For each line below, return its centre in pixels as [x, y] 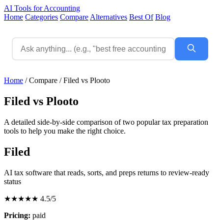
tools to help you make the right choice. [65, 131]
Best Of [141, 17]
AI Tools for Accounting [42, 8]
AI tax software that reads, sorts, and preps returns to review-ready [107, 172]
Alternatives [109, 17]
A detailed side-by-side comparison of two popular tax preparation [106, 122]
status [13, 181]
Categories [41, 17]
